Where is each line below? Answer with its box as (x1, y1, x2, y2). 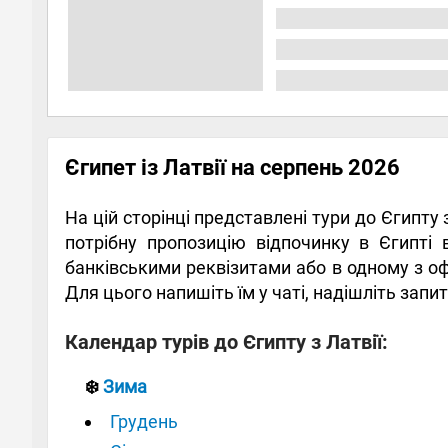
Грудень (110, 410, 178, 432)
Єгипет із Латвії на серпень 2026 (65, 154, 400, 180)
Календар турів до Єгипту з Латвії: (65, 329, 388, 354)
